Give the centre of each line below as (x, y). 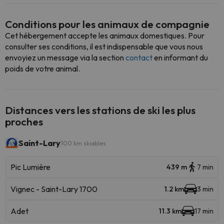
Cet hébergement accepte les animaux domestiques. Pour (105, 35)
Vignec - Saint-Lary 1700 (54, 189)
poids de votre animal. (42, 68)
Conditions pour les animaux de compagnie (107, 24)
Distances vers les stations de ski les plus (100, 110)
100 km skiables (83, 143)
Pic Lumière (30, 167)
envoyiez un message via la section (65, 57)
